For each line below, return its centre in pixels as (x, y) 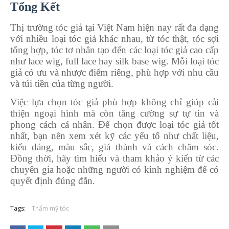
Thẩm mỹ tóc (50, 208)
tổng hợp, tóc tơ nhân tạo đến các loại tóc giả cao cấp (114, 50)
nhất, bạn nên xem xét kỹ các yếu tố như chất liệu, (114, 135)
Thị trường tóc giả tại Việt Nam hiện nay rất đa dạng (114, 27)
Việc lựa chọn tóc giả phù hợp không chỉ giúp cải (114, 102)
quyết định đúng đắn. (53, 180)
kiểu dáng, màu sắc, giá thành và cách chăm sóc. (114, 147)
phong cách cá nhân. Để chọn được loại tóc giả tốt (114, 124)
